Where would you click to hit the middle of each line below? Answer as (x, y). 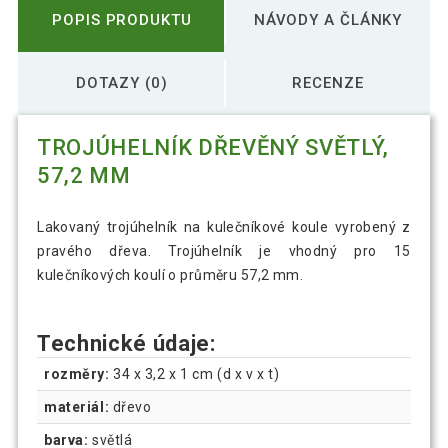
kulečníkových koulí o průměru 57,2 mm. (170, 275)
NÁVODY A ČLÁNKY (328, 19)
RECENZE (328, 82)
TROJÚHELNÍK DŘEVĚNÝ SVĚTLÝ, (213, 148)
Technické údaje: (126, 344)
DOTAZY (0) (122, 82)
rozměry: (77, 374)
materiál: (77, 407)
